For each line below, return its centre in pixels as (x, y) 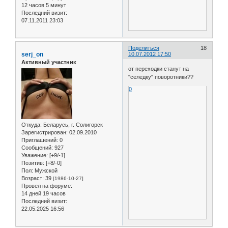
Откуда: (32, 125)
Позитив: (33, 163)
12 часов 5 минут (44, 5)
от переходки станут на (159, 69)
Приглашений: (40, 140)
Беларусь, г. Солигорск (72, 125)
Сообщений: (37, 148)
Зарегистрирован (44, 133)
